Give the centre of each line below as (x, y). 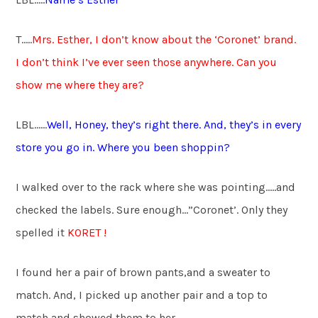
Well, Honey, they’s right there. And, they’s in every (174, 124)
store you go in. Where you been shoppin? (123, 147)
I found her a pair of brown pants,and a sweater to (143, 272)
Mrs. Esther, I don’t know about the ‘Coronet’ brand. (164, 39)
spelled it (42, 232)
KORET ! (87, 232)
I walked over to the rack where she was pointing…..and (156, 187)
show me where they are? (80, 84)
